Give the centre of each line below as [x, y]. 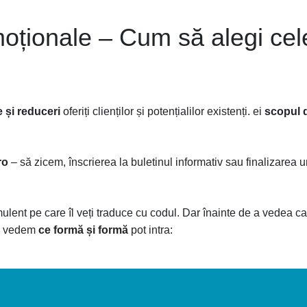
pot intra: [150, 230]
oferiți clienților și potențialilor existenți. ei [162, 111]
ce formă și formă [83, 230]
